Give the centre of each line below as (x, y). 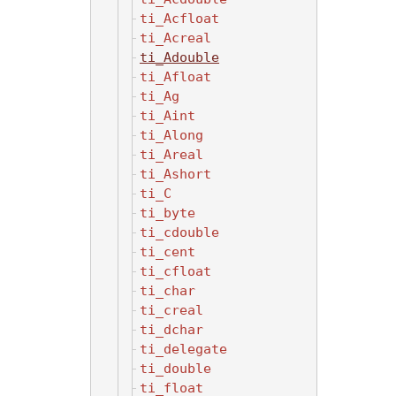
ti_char (168, 290)
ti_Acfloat (179, 18)
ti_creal (171, 310)
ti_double (175, 368)
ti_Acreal (175, 38)
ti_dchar (171, 329)
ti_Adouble (179, 57)
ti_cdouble (179, 232)
